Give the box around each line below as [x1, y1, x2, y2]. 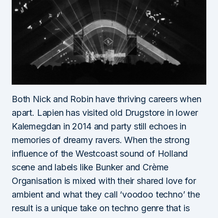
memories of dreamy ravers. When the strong [12, 135, 190, 145]
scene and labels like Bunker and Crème [12, 162, 169, 173]
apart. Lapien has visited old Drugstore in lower [12, 108, 198, 118]
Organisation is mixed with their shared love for [12, 176, 196, 186]
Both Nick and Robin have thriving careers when [12, 94, 201, 105]
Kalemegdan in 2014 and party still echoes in [12, 121, 187, 132]
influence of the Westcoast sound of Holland [12, 148, 188, 159]
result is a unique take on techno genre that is [12, 203, 190, 214]
